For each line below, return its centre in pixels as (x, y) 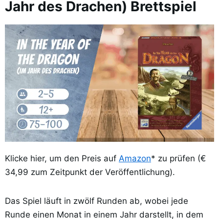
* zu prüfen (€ (178, 159)
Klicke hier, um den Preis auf (62, 159)
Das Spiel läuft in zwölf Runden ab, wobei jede (97, 201)
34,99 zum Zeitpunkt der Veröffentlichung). (90, 172)
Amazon (135, 159)
